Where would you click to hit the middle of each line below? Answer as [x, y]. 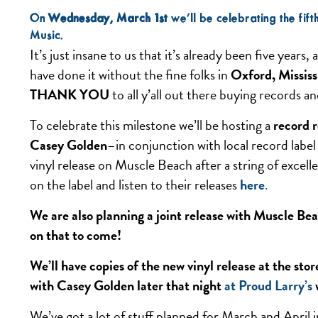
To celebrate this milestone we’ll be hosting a [152, 125]
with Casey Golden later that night [127, 285]
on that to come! [76, 235]
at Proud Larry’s [268, 285]
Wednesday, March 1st [108, 19]
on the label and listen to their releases [135, 185]
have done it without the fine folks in [130, 75]
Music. [46, 36]
